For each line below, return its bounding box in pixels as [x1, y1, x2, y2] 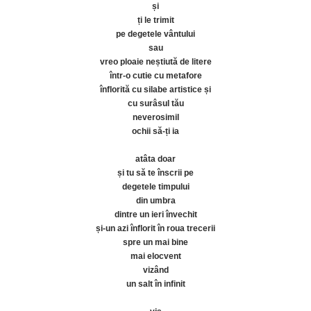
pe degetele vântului [116, 29, 195, 39]
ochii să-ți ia [132, 126, 179, 136]
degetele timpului [121, 182, 190, 192]
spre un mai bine [123, 237, 188, 247]
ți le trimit [137, 15, 174, 25]
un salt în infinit [126, 279, 185, 289]
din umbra [135, 196, 176, 205]
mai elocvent [130, 251, 181, 261]
